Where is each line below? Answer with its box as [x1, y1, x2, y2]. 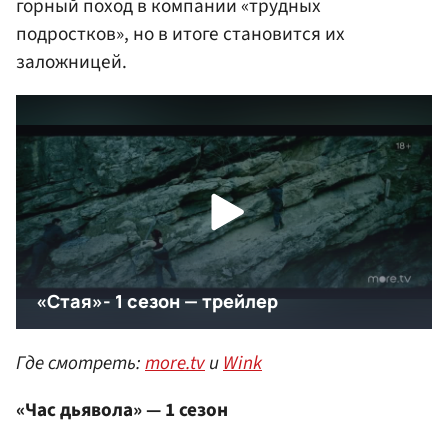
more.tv [145, 348, 205, 377]
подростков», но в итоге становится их [16, 20, 345, 49]
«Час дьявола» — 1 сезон [16, 395, 228, 424]
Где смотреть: [16, 348, 145, 377]
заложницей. [16, 48, 127, 77]
